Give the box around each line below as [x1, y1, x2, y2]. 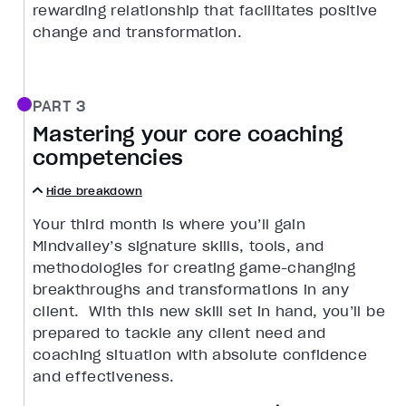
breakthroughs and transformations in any [33, 280, 350, 299]
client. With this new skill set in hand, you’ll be [33, 302, 385, 321]
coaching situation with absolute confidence [33, 345, 368, 364]
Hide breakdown [46, 184, 142, 198]
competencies [33, 145, 183, 171]
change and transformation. [33, 23, 243, 42]
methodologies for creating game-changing [33, 258, 356, 277]
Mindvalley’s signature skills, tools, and [33, 237, 324, 256]
